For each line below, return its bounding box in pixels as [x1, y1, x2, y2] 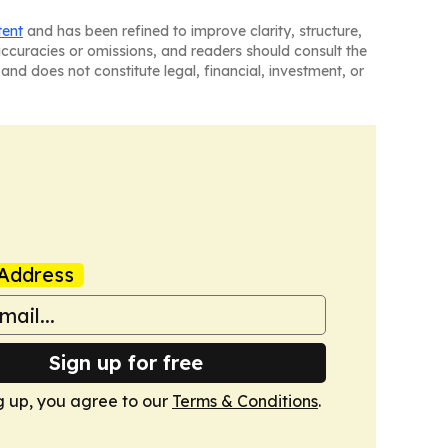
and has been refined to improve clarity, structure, [23, 22, 362, 41]
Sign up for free [49, 350, 203, 376]
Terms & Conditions [172, 391, 318, 412]
